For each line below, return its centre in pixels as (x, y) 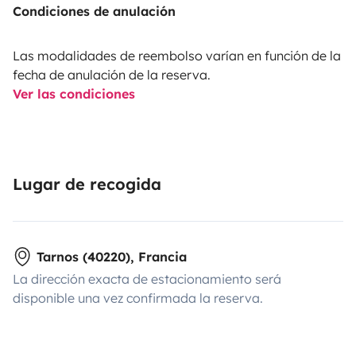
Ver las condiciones (74, 94)
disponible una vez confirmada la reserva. (138, 298)
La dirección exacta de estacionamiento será (147, 279)
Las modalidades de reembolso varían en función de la (177, 56)
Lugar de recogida (87, 184)
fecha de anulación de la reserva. (112, 75)
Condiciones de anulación (94, 12)
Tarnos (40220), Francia (112, 257)
